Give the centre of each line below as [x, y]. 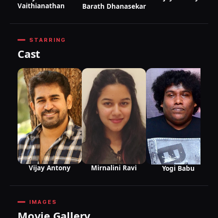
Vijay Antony [50, 168]
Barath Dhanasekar [114, 6]
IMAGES [43, 202]
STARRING [48, 40]
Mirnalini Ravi [114, 168]
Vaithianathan [41, 6]
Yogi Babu [178, 168]
